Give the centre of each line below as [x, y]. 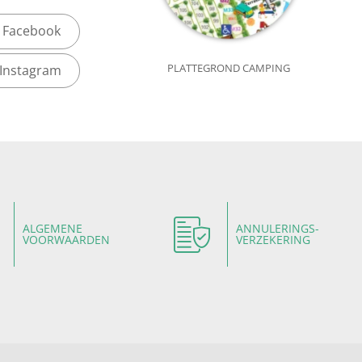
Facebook [31, 30]
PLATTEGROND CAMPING [228, 68]
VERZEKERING [273, 240]
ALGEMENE [52, 229]
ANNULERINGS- [277, 229]
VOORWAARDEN [66, 240]
